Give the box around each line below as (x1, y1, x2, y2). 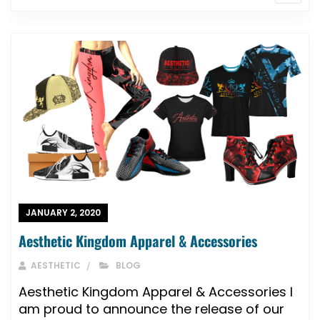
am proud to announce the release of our (19, 300, 284, 319)
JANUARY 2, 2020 (26, 206, 101, 219)
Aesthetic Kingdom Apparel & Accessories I (19, 283, 293, 301)
